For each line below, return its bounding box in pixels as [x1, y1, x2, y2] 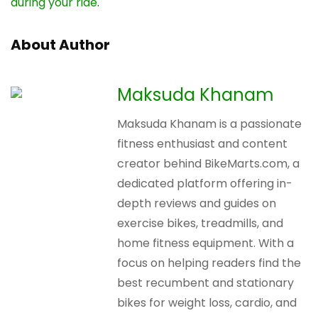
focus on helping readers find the [117, 255, 301, 272]
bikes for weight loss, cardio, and [117, 295, 297, 312]
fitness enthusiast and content [117, 136, 287, 153]
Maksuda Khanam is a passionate [117, 116, 302, 133]
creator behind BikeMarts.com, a [117, 155, 300, 172]
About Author [11, 35, 110, 55]
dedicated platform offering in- [117, 175, 292, 192]
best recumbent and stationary [117, 275, 294, 292]
